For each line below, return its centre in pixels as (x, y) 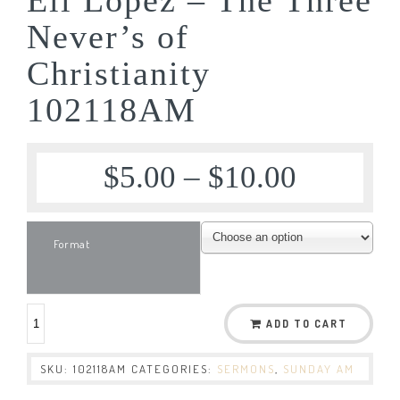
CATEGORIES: (174, 368)
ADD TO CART (307, 323)
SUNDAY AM (319, 368)
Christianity (119, 73)
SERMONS (246, 368)
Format (72, 243)
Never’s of (108, 36)
